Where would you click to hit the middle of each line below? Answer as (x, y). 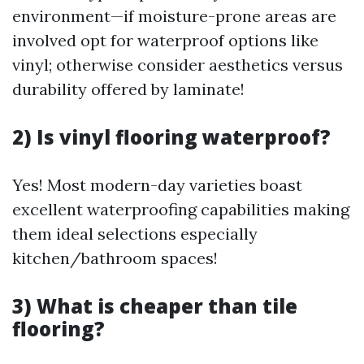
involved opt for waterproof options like (165, 40)
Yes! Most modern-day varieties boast (157, 185)
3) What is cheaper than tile (155, 306)
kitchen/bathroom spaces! (115, 258)
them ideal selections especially (135, 234)
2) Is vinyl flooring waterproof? (171, 137)
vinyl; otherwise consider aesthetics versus (178, 65)
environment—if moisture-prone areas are (174, 16)
